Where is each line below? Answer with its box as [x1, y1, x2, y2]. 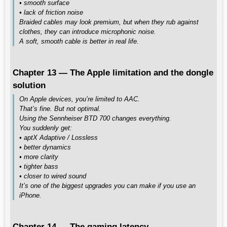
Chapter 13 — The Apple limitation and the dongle [13, 67, 213, 78]
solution [13, 80, 46, 90]
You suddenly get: [19, 124, 72, 132]
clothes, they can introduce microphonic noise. [19, 28, 156, 35]
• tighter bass [19, 163, 58, 170]
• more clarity [19, 153, 58, 161]
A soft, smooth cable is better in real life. [19, 37, 139, 45]
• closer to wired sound [19, 172, 86, 180]
